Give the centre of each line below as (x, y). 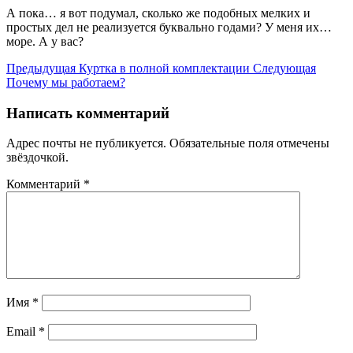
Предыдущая (41, 68)
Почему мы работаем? (66, 82)
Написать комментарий (88, 113)
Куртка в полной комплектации (164, 68)
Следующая (284, 68)
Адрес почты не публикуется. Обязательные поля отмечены (168, 143)
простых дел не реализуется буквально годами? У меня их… (169, 27)
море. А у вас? (45, 41)
